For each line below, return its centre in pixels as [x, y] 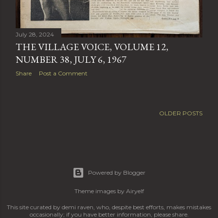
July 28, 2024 [35, 35]
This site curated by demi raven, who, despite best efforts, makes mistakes [109, 207]
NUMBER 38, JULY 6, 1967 [71, 60]
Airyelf [135, 191]
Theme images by [100, 191]
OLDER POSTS [181, 113]
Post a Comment [63, 73]
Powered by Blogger [117, 173]
